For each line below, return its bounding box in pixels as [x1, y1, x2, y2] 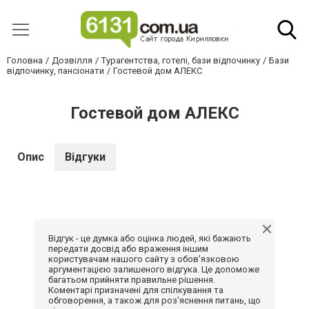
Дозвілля [52, 55, 92, 66]
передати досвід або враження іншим [48, 243, 208, 254]
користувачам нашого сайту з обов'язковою [48, 254, 239, 264]
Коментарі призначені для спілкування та [48, 285, 223, 295]
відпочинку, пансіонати [7, 66, 104, 76]
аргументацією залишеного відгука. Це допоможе [48, 264, 259, 275]
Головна [7, 55, 43, 66]
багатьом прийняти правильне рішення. [48, 275, 215, 285]
